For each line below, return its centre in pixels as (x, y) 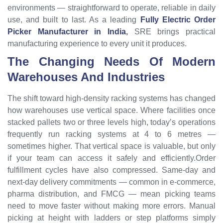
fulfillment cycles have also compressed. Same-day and (111, 170)
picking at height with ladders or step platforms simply (111, 218)
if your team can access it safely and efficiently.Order (111, 158)
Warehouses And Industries (86, 77)
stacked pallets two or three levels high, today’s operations (111, 122)
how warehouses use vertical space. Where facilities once (111, 110)
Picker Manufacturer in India (67, 31)
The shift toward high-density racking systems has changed (111, 98)
